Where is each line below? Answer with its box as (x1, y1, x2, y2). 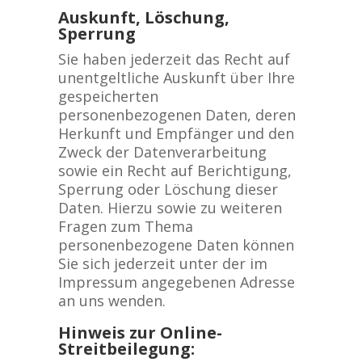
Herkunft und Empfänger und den (57, 124, 294, 143)
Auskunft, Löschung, (57, 6, 229, 28)
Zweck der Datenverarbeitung (57, 142, 267, 162)
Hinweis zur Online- (57, 322, 222, 343)
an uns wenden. (57, 291, 166, 310)
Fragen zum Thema (57, 217, 193, 236)
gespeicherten (57, 86, 158, 106)
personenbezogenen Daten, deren (57, 105, 296, 124)
